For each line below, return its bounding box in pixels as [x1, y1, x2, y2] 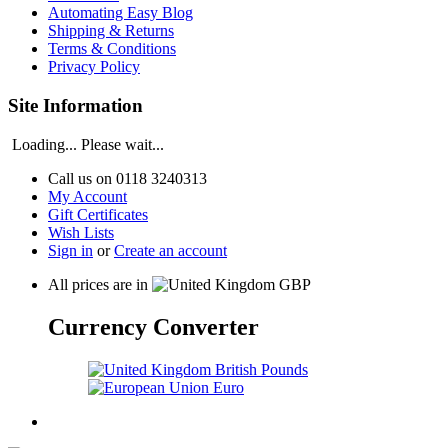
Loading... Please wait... [8, 135, 164, 153]
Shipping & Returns [48, 22, 174, 40]
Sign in [48, 241, 93, 259]
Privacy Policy [48, 58, 140, 76]
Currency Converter [48, 313, 259, 340]
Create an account [114, 241, 227, 259]
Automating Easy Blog [48, 4, 193, 22]
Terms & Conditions [48, 40, 176, 58]
